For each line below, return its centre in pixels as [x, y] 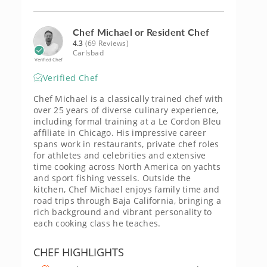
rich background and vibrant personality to [123, 212]
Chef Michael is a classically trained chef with [128, 99]
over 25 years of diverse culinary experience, [126, 110]
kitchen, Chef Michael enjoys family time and [127, 189]
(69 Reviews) [106, 43]
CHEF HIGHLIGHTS [79, 252]
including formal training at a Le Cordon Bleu [128, 121]
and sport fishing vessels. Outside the [112, 178]
